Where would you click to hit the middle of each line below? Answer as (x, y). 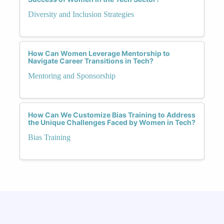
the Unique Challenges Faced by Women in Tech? (112, 122)
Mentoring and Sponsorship (72, 75)
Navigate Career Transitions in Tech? (91, 60)
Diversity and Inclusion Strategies (81, 14)
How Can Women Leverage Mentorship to (99, 53)
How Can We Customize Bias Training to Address (112, 114)
